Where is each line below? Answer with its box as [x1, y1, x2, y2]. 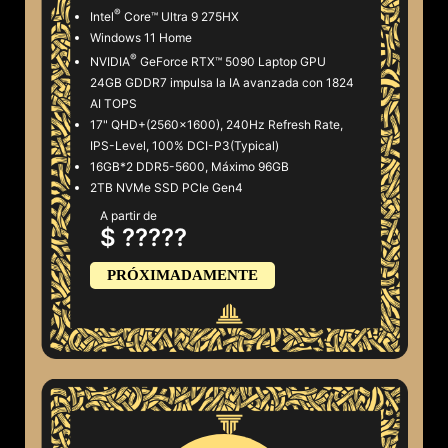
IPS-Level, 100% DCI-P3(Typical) [90, 137, 279, 153]
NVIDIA [90, 53, 130, 69]
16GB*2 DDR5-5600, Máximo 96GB [90, 158, 289, 174]
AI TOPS [90, 95, 137, 111]
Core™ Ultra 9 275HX [121, 8, 239, 24]
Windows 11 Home [90, 29, 192, 45]
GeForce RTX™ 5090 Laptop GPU [137, 53, 326, 69]
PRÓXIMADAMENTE [107, 266, 258, 283]
